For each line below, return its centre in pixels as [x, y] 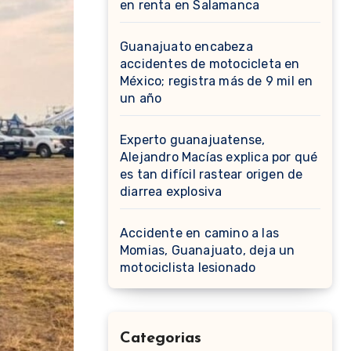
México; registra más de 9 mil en [217, 81]
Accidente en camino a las [199, 233]
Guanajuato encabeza [186, 47]
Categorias [161, 338]
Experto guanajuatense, [193, 140]
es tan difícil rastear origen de [212, 174]
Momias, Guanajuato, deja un [208, 250]
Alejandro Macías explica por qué [219, 157]
